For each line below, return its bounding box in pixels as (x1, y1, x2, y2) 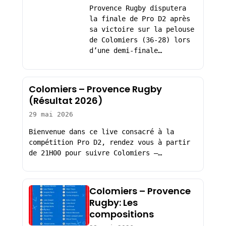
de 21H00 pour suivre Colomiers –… (28, 148, 162, 157)
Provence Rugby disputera (89, 4, 186, 13)
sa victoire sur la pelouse (89, 25, 194, 34)
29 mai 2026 (28, 110, 73, 118)
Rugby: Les (89, 196, 138, 209)
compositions (89, 208, 154, 221)
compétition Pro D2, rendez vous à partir (28, 138, 190, 146)
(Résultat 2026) (28, 94, 103, 107)
